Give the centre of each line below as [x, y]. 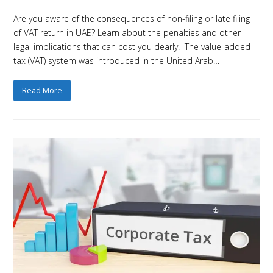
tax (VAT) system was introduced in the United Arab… [117, 61]
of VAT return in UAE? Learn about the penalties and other [127, 33]
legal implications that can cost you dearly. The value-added [132, 47]
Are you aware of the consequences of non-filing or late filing [132, 19]
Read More [42, 90]
